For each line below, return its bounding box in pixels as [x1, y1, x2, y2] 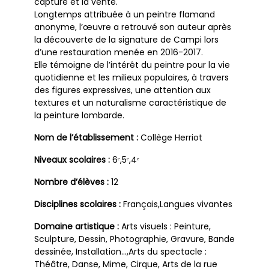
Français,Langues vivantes [123, 198, 232, 211]
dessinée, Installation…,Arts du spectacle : [34, 246, 207, 258]
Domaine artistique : [34, 220, 119, 233]
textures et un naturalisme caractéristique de [34, 97, 226, 109]
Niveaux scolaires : [34, 154, 110, 166]
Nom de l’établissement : [34, 131, 138, 144]
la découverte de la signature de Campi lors [34, 34, 219, 46]
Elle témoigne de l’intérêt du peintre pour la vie [34, 59, 230, 71]
